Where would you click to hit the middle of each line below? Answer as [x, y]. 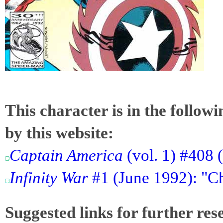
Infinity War [49, 178]
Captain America [66, 155]
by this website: [59, 133]
